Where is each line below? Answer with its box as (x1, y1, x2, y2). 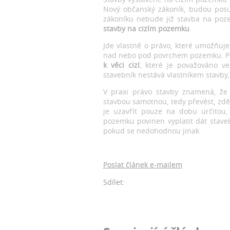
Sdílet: (103, 177, 125, 187)
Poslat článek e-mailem (103, 159, 182, 169)
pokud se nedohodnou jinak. (103, 125, 205, 136)
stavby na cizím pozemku (103, 23, 189, 33)
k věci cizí (103, 60, 140, 70)
